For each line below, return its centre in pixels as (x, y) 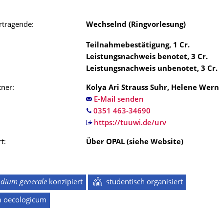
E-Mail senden (119, 100)
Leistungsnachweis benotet (137, 57)
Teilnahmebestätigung (128, 45)
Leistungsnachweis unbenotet (142, 69)
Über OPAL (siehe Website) (135, 142)
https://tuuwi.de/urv (130, 123)
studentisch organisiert (144, 183)
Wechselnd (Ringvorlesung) (136, 25)
